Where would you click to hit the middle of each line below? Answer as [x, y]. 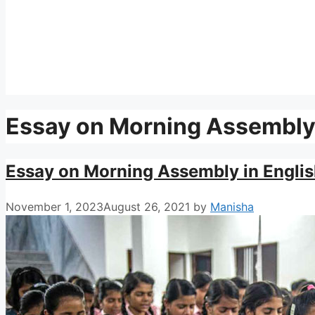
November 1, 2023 [54, 206]
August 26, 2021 [147, 206]
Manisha [232, 206]
